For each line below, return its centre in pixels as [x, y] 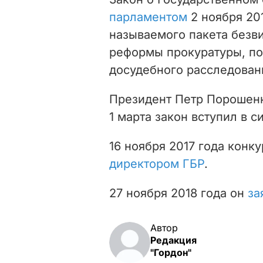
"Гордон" [171, 252]
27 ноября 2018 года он [178, 193]
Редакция [173, 240]
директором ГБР [157, 163]
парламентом [148, 17]
